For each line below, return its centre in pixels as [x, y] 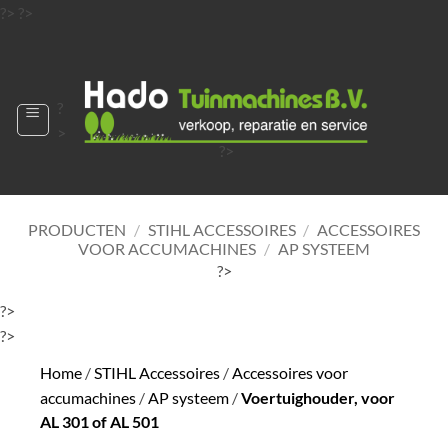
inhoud [56, 61]
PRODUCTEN [76, 229]
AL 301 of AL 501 [99, 421]
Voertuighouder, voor [318, 397]
